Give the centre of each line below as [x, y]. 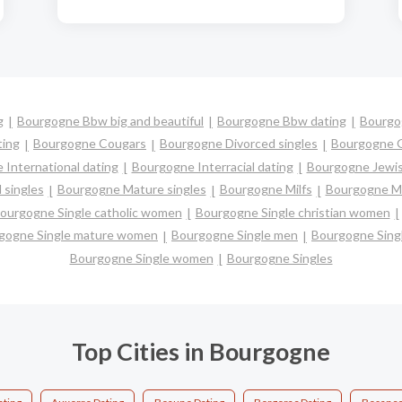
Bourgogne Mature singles [131, 189]
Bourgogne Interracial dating [212, 166]
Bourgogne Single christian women [293, 212]
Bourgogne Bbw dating [282, 121]
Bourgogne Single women [141, 258]
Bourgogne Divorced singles [239, 144]
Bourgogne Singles [280, 258]
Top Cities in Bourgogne [201, 352]
